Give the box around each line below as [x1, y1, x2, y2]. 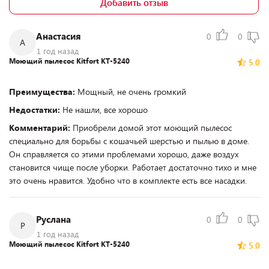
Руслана [36, 213, 71, 225]
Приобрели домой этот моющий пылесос [73, 122, 232, 133]
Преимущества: [9, 86, 77, 97]
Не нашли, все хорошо [62, 104, 148, 115]
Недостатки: [9, 104, 62, 115]
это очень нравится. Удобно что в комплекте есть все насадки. [9, 175, 247, 186]
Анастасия [36, 30, 81, 42]
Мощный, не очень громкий [77, 86, 186, 97]
